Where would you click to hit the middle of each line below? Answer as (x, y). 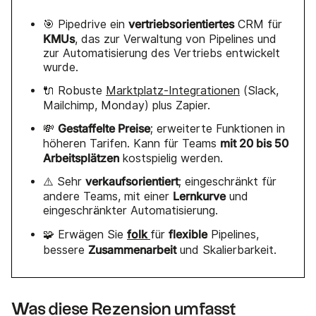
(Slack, (259, 90)
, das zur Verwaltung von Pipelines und (176, 39)
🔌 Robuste (74, 90)
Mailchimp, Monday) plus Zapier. (127, 105)
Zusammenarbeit (132, 249)
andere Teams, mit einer (108, 196)
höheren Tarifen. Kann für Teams (132, 143)
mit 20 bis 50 (254, 143)
